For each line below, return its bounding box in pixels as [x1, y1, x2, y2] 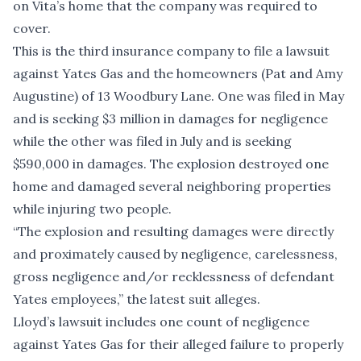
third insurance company [78, 43, 234, 60]
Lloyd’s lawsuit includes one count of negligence [13, 313, 309, 330]
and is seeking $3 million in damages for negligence [13, 110, 328, 127]
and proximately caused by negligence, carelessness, [13, 246, 338, 263]
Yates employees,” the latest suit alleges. [13, 291, 260, 308]
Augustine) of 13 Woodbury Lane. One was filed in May [13, 88, 344, 105]
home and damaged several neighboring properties [13, 178, 331, 195]
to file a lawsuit [234, 43, 330, 60]
